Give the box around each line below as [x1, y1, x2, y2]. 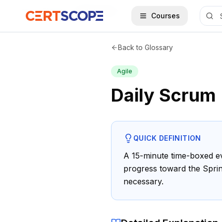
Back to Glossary [118, 43, 173, 52]
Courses [151, 11, 180, 20]
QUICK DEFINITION [133, 134, 201, 142]
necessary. [123, 176, 164, 186]
